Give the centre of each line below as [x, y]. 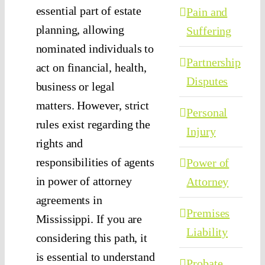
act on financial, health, [91, 68]
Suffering [209, 31]
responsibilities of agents [95, 162]
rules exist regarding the [93, 125]
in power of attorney [84, 181]
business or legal [75, 87]
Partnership [214, 62]
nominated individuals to [95, 49]
